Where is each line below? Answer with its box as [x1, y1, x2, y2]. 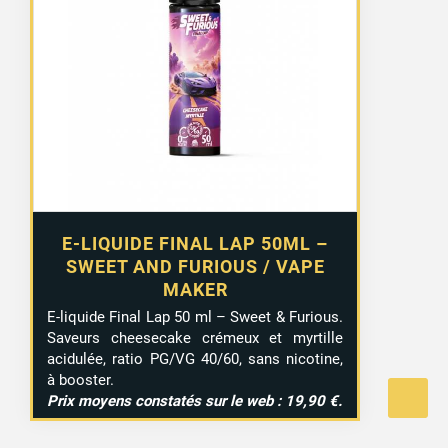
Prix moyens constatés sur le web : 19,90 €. [47, 391, 343, 410]
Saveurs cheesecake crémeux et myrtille [47, 328, 344, 347]
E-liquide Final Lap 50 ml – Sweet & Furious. [47, 307, 344, 326]
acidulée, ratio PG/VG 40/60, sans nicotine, [47, 349, 344, 368]
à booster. [47, 370, 115, 389]
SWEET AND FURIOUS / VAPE [65, 255, 325, 277]
